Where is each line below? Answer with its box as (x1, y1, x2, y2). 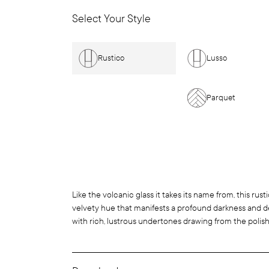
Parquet (206, 93, 235, 103)
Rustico (98, 53, 124, 63)
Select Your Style (72, 13, 151, 25)
